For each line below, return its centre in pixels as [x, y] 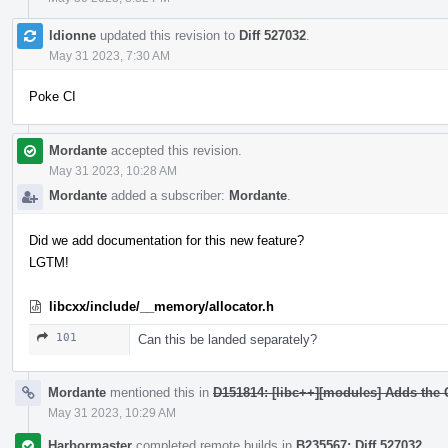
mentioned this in [159, 392]
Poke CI [52, 96]
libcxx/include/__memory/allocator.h [161, 306]
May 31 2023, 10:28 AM [113, 170]
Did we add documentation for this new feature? [166, 240]
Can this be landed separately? [227, 339]
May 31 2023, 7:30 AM [109, 55]
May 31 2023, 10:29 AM [112, 412]
